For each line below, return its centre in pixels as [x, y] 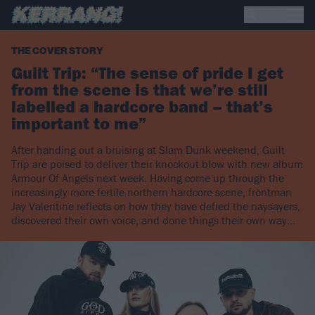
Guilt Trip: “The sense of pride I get [147, 73]
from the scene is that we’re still [140, 90]
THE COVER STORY [57, 51]
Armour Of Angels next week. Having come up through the [148, 178]
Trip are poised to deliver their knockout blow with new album [157, 164]
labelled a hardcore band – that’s [142, 107]
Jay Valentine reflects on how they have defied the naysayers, [156, 206]
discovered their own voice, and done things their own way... [153, 220]
